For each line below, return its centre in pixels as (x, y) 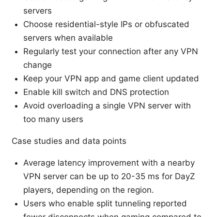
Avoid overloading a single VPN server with (107, 105)
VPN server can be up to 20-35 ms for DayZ (109, 176)
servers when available (68, 38)
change (38, 65)
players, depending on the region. (89, 190)
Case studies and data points (69, 141)
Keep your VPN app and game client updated (111, 78)
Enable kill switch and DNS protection (96, 92)
